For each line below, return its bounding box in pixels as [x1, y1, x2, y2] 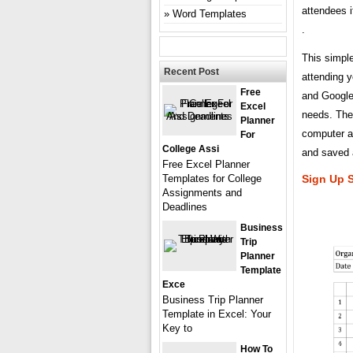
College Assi [162, 143, 219, 154]
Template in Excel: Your [162, 307, 271, 320]
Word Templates [173, 7, 247, 20]
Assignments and [162, 186, 242, 199]
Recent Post [164, 65, 219, 77]
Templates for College [162, 172, 262, 184]
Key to [162, 321, 192, 334]
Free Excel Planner [162, 158, 250, 170]
